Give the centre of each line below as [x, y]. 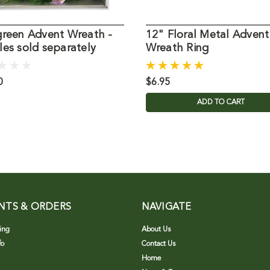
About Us [156, 230]
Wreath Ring [177, 49]
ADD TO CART [221, 103]
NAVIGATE [166, 208]
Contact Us [158, 244]
